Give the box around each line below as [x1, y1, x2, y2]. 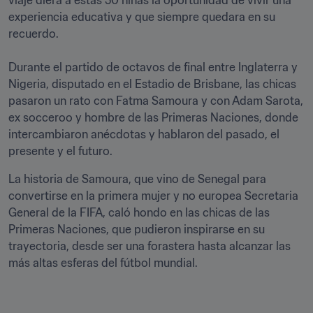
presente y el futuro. [8, 144, 112, 158]
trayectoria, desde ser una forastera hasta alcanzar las [8, 239, 291, 253]
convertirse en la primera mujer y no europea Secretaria [8, 189, 298, 203]
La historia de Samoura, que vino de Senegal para [8, 172, 266, 186]
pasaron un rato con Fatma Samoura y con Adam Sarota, [8, 94, 303, 108]
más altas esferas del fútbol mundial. [8, 256, 198, 270]
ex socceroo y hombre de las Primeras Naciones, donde [8, 110, 298, 124]
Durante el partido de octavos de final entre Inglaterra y [8, 60, 298, 74]
